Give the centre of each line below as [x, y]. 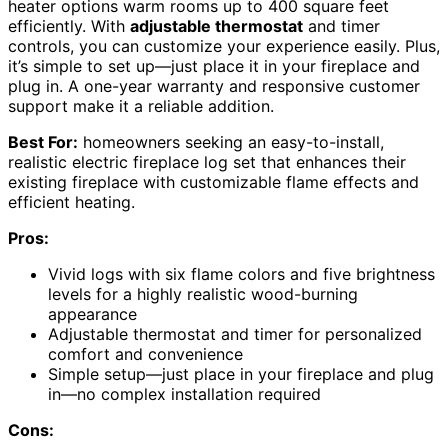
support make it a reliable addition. [141, 106]
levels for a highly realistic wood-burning [203, 294]
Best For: [43, 142]
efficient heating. [71, 202]
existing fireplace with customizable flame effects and [213, 182]
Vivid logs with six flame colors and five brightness [241, 274]
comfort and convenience [145, 354]
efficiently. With [69, 26]
